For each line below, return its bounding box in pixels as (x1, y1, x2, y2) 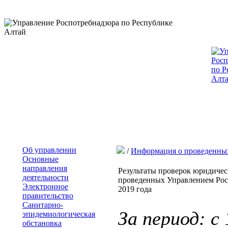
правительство (22, 191, 73, 200)
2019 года (118, 185, 152, 193)
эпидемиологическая (22, 210, 95, 218)
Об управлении (22, 146, 76, 154)
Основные (22, 155, 59, 163)
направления (22, 164, 67, 173)
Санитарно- (22, 201, 63, 209)
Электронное (22, 182, 68, 191)
